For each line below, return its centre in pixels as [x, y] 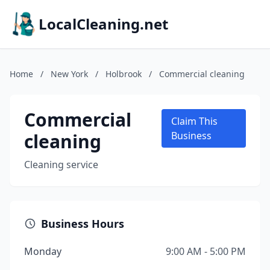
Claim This [195, 121]
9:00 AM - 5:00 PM [206, 251]
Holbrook [124, 74]
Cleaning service [61, 165]
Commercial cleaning [202, 74]
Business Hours [83, 224]
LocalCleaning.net [103, 24]
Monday [43, 251]
